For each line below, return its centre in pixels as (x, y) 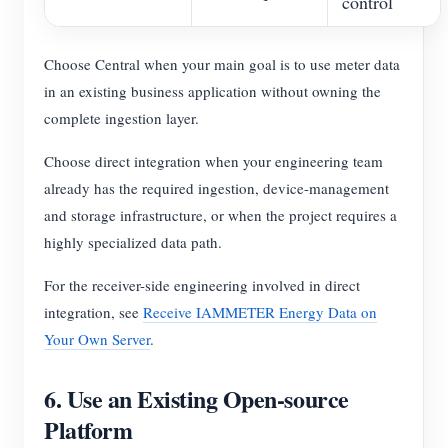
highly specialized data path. (133, 242)
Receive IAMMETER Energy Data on (260, 312)
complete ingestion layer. (121, 118)
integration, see (93, 312)
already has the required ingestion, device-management (216, 188)
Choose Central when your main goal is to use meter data (222, 64)
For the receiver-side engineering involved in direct (202, 285)
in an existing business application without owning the (212, 91)
